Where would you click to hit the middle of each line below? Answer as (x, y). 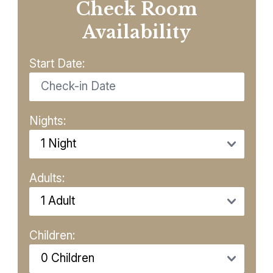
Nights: (47, 121)
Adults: (47, 178)
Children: (52, 235)
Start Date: (57, 63)
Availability (136, 32)
